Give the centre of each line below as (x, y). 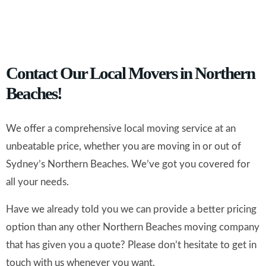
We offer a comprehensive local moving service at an (121, 129)
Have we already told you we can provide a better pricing (131, 210)
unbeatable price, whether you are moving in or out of (123, 147)
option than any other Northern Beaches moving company (133, 227)
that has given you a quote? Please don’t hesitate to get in (131, 245)
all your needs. (37, 182)
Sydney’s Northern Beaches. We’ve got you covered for (128, 164)
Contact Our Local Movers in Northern (130, 73)
